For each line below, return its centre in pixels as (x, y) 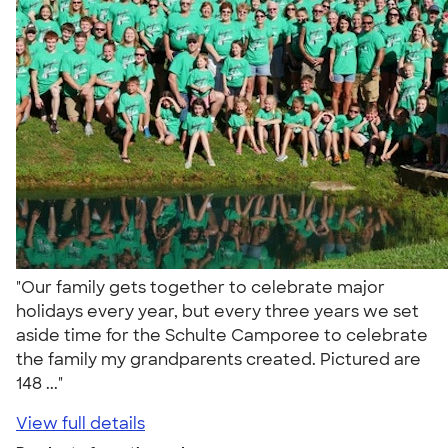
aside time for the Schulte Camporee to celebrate (222, 335)
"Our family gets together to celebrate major (200, 287)
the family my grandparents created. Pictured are (218, 359)
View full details (80, 423)
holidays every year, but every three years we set (217, 311)
